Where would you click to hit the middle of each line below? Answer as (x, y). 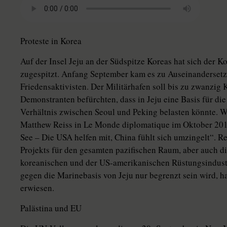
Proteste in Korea (51, 41)
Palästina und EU (51, 208)
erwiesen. (37, 188)
